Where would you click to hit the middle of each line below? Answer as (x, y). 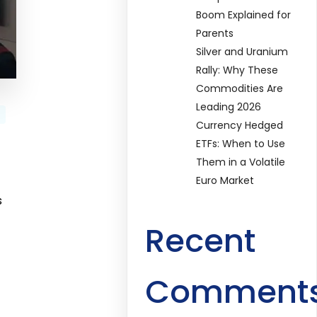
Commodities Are (240, 88)
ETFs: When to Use (241, 143)
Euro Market (225, 180)
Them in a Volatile (241, 162)
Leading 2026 (229, 106)
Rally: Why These (237, 70)
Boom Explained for (244, 15)
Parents (215, 33)
